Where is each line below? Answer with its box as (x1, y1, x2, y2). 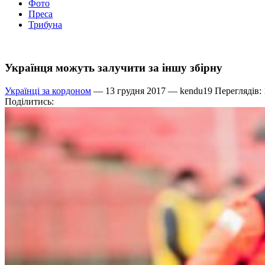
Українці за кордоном (5, 85, 91, 96)
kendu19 (180, 85, 212, 96)
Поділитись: (5, 96, 54, 106)
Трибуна (28, 20, 62, 30)
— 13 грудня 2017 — (91, 85, 180, 96)
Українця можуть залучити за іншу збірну (5, 62, 222, 75)
